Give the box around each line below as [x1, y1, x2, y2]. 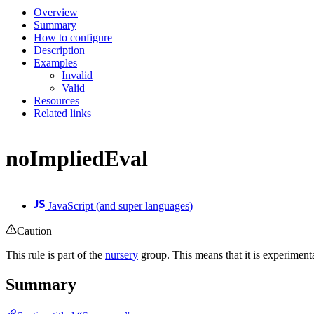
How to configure [34, 31, 112, 43]
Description [34, 43, 85, 56]
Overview [34, 6, 78, 18]
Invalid [62, 69, 93, 81]
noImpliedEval [6, 146, 148, 172]
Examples [34, 56, 77, 69]
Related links [34, 107, 91, 119]
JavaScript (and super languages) [45, 199, 193, 212]
